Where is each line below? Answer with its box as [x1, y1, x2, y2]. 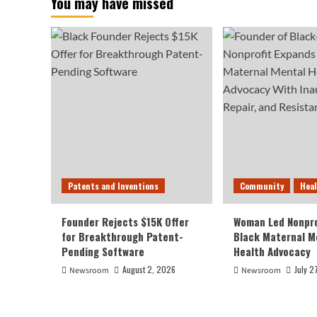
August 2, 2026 [122, 263, 175, 275]
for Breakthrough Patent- [62, 228, 183, 244]
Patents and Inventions [68, 179, 158, 192]
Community [240, 179, 284, 192]
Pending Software [62, 243, 144, 259]
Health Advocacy [234, 243, 311, 259]
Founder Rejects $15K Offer [62, 213, 189, 229]
